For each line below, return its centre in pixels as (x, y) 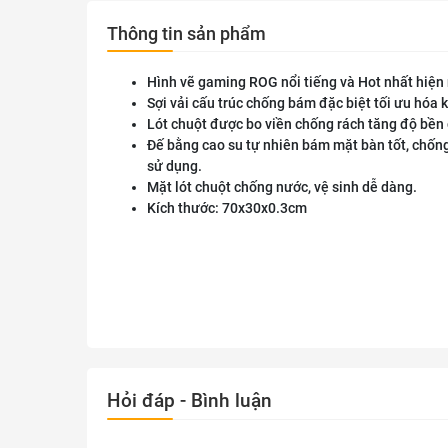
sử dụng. (174, 166)
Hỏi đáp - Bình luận (189, 401)
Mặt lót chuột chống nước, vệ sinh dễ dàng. (282, 187)
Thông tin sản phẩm (186, 34)
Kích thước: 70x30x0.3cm (227, 208)
